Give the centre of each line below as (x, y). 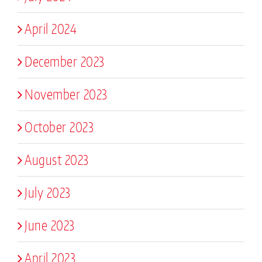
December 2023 (65, 61)
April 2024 (51, 28)
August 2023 (57, 159)
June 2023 (50, 225)
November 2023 (66, 94)
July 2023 (48, 192)
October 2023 (59, 127)
